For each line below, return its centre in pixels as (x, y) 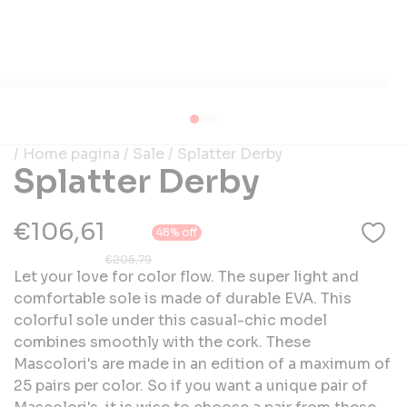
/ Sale (144, 154)
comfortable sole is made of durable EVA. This (183, 298)
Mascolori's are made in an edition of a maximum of (202, 363)
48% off (177, 232)
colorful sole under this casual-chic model (170, 320)
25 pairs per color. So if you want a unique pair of (191, 385)
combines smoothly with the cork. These (162, 342)
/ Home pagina (69, 154)
